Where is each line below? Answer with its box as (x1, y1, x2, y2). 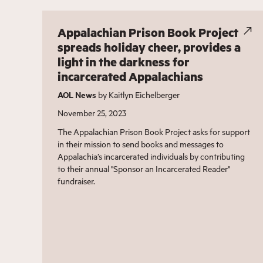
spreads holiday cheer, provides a (57, 39, 241, 56)
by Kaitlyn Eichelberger (96, 89, 180, 101)
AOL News (57, 89, 96, 101)
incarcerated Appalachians (57, 69, 203, 85)
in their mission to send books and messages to (57, 139, 224, 150)
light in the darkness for (57, 54, 190, 70)
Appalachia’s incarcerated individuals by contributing (57, 151, 245, 163)
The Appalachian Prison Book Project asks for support (57, 126, 250, 138)
